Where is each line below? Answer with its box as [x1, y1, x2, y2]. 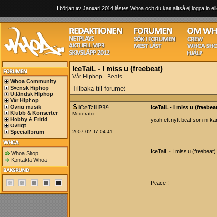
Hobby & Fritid [10, 116, 47, 122]
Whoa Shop [11, 150, 38, 156]
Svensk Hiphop [10, 85, 49, 91]
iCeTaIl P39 [78, 104, 109, 111]
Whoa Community [10, 78, 56, 84]
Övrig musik [10, 104, 41, 109]
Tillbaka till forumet [72, 85, 125, 92]
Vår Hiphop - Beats [72, 73, 122, 80]
